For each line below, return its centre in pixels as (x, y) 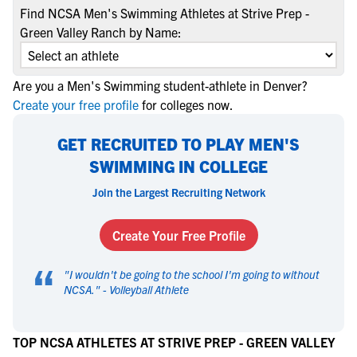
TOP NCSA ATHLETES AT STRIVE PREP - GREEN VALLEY (174, 342)
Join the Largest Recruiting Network (178, 192)
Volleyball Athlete (149, 289)
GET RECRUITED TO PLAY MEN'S (178, 144)
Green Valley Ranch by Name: (101, 32)
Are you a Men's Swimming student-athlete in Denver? (160, 85)
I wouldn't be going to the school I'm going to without (194, 274)
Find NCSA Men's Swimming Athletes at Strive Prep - (165, 13)
